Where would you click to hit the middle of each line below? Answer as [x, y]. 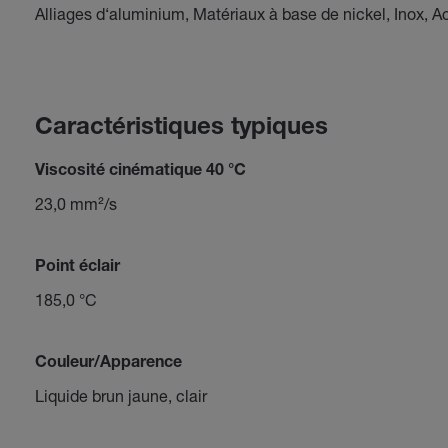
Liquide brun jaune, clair [120, 395]
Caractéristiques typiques [181, 129]
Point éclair [77, 268]
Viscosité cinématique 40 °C [140, 172]
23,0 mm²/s [75, 203]
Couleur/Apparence [108, 364]
